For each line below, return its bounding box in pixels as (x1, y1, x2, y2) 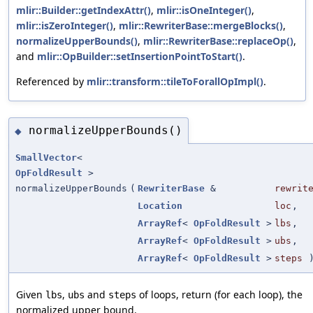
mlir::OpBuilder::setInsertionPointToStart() (37, 49, 242, 63)
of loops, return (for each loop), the (136, 287, 303, 301)
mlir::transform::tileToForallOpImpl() (87, 74, 263, 88)
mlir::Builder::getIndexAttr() (16, 3, 151, 17)
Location (138, 200, 182, 211)
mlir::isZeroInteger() (16, 18, 113, 32)
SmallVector (15, 152, 77, 163)
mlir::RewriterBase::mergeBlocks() (119, 18, 283, 32)
